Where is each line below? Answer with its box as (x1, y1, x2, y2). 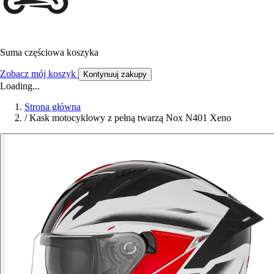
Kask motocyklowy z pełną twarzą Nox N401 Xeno (29, 113, 231, 124)
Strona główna (24, 102, 81, 113)
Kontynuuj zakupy (83, 70, 147, 80)
